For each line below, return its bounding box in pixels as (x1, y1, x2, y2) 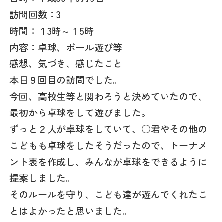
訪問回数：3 (9, 7, 61, 21)
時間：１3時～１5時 (9, 23, 94, 38)
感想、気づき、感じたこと (9, 56, 123, 70)
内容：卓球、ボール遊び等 (9, 40, 123, 54)
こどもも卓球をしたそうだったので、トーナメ (9, 138, 208, 152)
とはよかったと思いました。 (9, 203, 132, 218)
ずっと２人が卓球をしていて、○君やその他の (9, 121, 208, 136)
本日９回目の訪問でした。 (9, 72, 123, 87)
